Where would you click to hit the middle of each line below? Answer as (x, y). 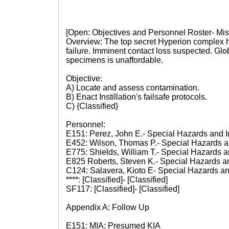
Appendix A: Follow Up (108, 207)
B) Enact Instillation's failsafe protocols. (136, 97)
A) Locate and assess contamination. (133, 88)
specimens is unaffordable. (114, 60)
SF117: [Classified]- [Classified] (123, 189)
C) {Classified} (92, 106)
